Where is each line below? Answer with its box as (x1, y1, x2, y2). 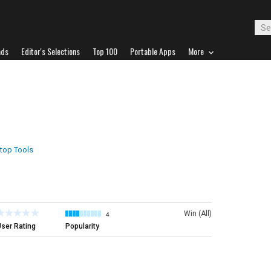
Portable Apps (130, 45, 175, 57)
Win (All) (184, 209, 212, 218)
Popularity (65, 222, 99, 230)
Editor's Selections (21, 45, 80, 57)
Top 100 (93, 45, 117, 57)
